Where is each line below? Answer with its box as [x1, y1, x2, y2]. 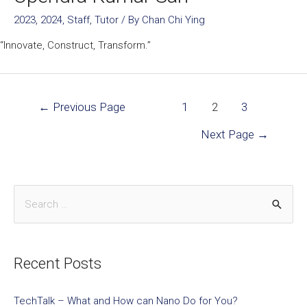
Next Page [201, 127, 258, 141]
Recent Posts [14, 254, 101, 273]
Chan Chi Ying [142, 14, 205, 26]
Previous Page [49, 100, 125, 114]
